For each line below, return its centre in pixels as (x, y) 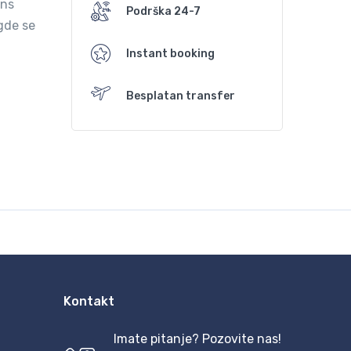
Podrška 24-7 (163, 12)
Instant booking (170, 54)
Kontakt (89, 301)
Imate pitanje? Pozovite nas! (197, 338)
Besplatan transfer (181, 96)
